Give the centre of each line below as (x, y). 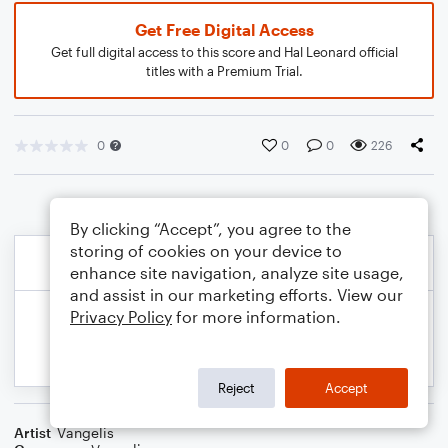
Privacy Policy (121, 316)
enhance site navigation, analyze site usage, (237, 272)
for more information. (256, 316)
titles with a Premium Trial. (224, 71)
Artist (32, 432)
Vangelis (85, 432)
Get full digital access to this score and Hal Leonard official (224, 52)
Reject (236, 387)
